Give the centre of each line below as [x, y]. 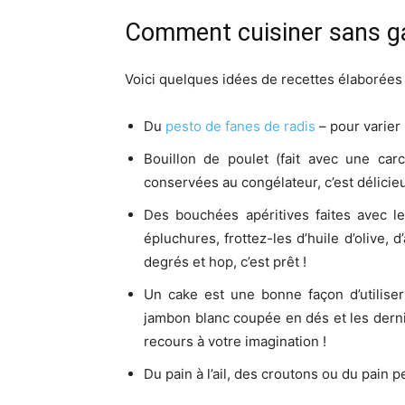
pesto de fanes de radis [240, 126]
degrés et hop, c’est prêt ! [225, 262]
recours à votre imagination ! [235, 341]
